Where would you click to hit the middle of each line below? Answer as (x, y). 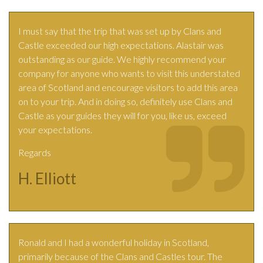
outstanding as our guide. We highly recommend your (122, 59)
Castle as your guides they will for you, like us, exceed (122, 116)
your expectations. (55, 130)
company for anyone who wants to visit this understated (129, 73)
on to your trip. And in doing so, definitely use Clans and (125, 102)
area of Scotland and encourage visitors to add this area (128, 87)
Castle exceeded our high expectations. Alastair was (121, 45)
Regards (35, 153)
